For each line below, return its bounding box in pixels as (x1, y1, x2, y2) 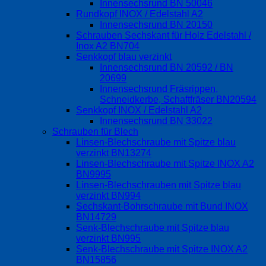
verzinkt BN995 (76, 233, 141, 244)
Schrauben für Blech (52, 126, 138, 137)
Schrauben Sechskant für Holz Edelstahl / (76, 30, 251, 41)
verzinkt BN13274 (76, 148, 151, 159)
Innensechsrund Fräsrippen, (100, 84, 218, 94)
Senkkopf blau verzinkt (76, 52, 172, 62)
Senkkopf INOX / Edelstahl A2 (76, 105, 202, 116)
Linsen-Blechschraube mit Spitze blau (76, 137, 236, 148)
